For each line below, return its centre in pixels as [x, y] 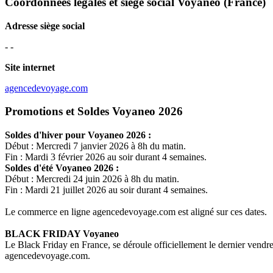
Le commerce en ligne [49, 212]
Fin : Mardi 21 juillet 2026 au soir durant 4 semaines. [106, 190]
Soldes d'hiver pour [46, 135]
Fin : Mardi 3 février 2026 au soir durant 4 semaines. [106, 157]
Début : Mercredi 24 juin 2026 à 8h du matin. [92, 179]
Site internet [30, 67]
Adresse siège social [45, 26]
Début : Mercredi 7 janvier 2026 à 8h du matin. [95, 146]
